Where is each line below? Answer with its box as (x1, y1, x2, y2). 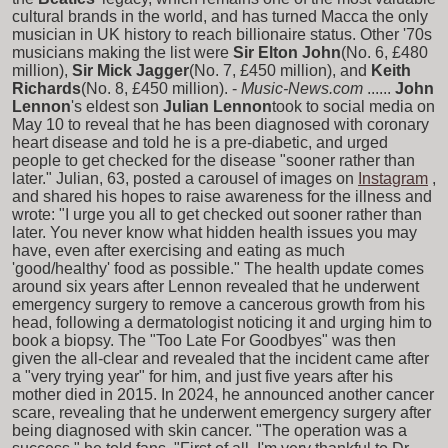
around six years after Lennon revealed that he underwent (12, 277, 419, 295)
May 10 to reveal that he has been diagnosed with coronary (12, 115, 429, 133)
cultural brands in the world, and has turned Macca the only (12, 7, 428, 25)
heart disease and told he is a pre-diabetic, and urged (12, 133, 388, 151)
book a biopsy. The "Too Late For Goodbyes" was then (12, 331, 396, 349)
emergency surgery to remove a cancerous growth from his (12, 295, 425, 313)
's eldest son (71, 97, 159, 115)
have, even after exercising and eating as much (12, 241, 345, 259)
